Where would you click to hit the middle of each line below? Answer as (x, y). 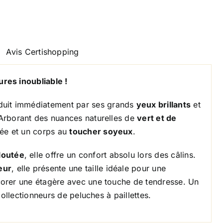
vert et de (157, 118)
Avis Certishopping (43, 52)
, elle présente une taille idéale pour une (89, 168)
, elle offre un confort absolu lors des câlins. (110, 155)
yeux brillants (164, 105)
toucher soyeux (101, 131)
